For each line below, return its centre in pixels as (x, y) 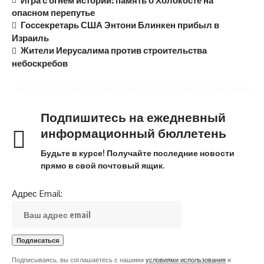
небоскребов (40, 63)
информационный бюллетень (133, 133)
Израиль (30, 38)
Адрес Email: (37, 194)
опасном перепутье (53, 13)
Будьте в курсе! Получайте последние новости (138, 153)
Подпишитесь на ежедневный (133, 117)
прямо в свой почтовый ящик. (103, 166)
